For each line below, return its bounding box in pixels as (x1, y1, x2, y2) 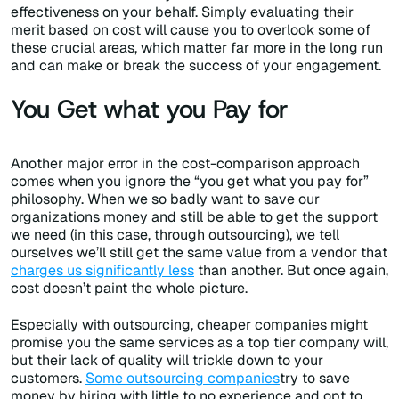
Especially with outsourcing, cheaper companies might (11, 315, 368, 335)
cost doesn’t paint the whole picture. (11, 279, 248, 298)
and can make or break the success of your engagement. (11, 56, 381, 76)
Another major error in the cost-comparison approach (11, 154, 360, 174)
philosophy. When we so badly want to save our (11, 190, 320, 209)
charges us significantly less (11, 261, 194, 281)
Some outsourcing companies (85, 369, 280, 388)
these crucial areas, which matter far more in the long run (11, 38, 383, 58)
